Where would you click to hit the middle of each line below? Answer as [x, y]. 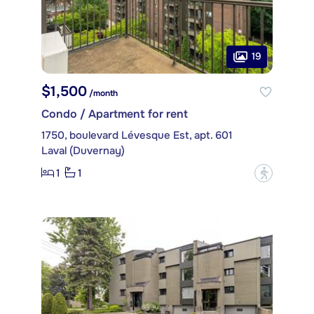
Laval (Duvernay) [83, 150]
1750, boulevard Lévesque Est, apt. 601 [137, 135]
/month [102, 93]
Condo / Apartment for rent [115, 114]
